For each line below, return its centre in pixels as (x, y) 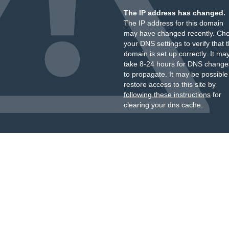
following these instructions (167, 95)
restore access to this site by (169, 84)
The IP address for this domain (173, 23)
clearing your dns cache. (163, 105)
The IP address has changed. (174, 13)
